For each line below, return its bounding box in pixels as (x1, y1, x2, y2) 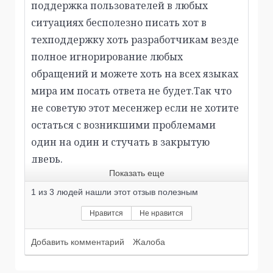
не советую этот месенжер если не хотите (31, 101, 239, 115)
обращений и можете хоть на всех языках (31, 67, 238, 81)
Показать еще (108, 168, 165, 179)
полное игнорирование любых (31, 50, 183, 64)
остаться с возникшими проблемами (31, 118, 216, 132)
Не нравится (140, 209, 183, 218)
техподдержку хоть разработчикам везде (31, 33, 239, 47)
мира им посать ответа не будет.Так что (31, 84, 232, 98)
